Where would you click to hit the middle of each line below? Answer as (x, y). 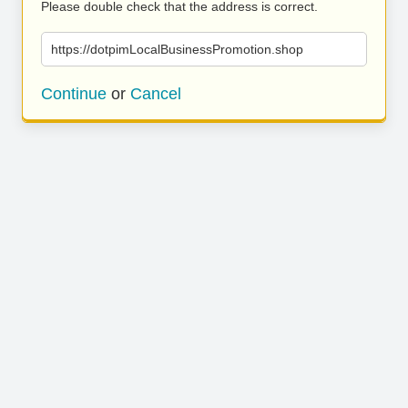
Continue (74, 94)
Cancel (156, 94)
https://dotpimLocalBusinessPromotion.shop (177, 49)
